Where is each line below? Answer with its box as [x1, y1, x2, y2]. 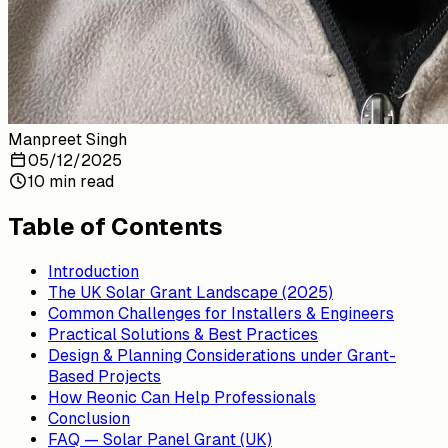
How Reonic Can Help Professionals [48, 388, 316, 408]
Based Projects [48, 367, 161, 387]
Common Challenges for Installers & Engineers [48, 304, 394, 324]
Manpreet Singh [8, 130, 127, 150]
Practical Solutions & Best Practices [48, 325, 318, 345]
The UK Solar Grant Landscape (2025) [48, 283, 333, 303]
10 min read [28, 172, 114, 192]
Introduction [48, 262, 139, 282]
